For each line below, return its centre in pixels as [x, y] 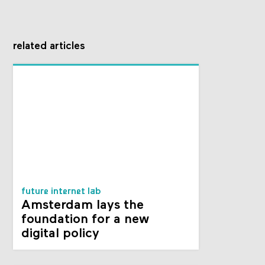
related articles [49, 46]
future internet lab [62, 192]
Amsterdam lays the [83, 206]
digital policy [61, 234]
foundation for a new [85, 220]
